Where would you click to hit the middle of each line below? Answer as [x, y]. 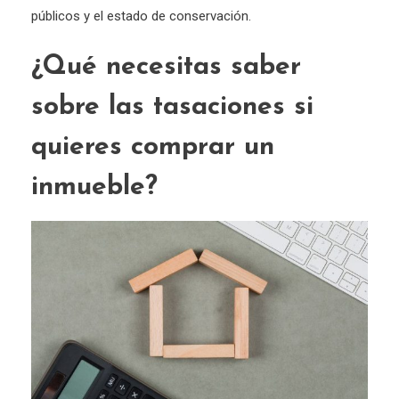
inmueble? [99, 187]
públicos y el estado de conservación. [143, 16]
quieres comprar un [153, 147]
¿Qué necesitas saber [166, 67]
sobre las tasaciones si [172, 107]
